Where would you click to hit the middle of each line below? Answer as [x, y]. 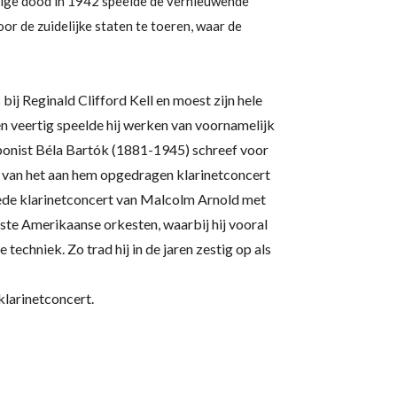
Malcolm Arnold [189, 199]
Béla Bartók [72, 149]
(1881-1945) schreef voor [190, 149]
